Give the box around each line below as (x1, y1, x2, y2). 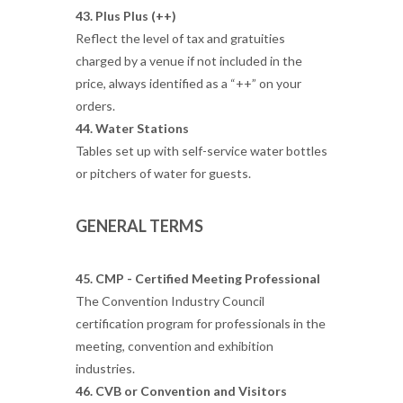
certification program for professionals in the (76, 316, 326, 331)
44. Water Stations (76, 121, 189, 136)
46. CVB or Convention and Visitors (76, 383, 287, 399)
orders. (76, 98, 115, 113)
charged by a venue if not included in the (76, 53, 302, 68)
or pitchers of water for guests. (76, 166, 251, 181)
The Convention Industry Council (76, 293, 264, 309)
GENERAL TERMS (76, 216, 203, 236)
